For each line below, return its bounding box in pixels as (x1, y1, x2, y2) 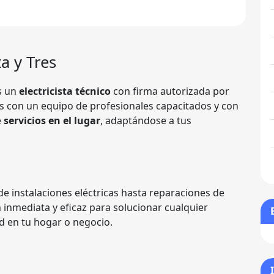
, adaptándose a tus (100, 114, 191, 128)
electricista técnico (19, 84, 111, 98)
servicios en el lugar (4, 114, 100, 128)
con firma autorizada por (111, 84, 229, 98)
